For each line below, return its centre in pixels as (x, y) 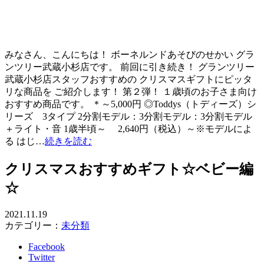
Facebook (47, 246)
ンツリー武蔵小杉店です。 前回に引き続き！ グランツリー (130, 67)
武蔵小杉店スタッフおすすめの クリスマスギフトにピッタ (128, 79)
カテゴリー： (33, 225)
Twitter (42, 257)
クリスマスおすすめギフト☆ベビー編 (129, 169)
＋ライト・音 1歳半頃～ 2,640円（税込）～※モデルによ (128, 128)
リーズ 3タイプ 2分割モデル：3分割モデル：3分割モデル (128, 116)
